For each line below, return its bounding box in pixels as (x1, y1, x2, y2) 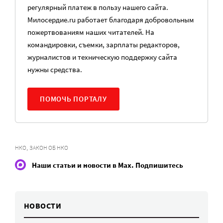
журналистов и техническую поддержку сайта (27, 52, 177, 62)
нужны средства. (27, 65, 82, 74)
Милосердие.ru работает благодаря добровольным (27, 15, 194, 24)
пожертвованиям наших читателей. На (27, 27, 154, 37)
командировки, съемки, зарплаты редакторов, (27, 40, 180, 49)
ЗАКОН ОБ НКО (29, 144, 68, 151)
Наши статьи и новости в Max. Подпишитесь (32, 160, 183, 170)
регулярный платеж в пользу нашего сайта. (27, 2, 168, 12)
